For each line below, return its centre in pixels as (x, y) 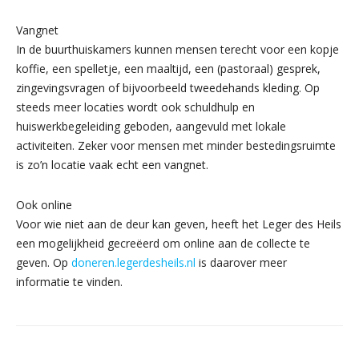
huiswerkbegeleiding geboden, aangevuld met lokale (151, 126)
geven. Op (44, 262)
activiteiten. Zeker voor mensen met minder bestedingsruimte (176, 145)
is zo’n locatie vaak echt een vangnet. (112, 165)
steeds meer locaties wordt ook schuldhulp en (135, 107)
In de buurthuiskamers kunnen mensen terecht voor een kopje (177, 49)
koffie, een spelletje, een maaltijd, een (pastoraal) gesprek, (168, 69)
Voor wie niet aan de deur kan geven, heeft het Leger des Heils (179, 224)
